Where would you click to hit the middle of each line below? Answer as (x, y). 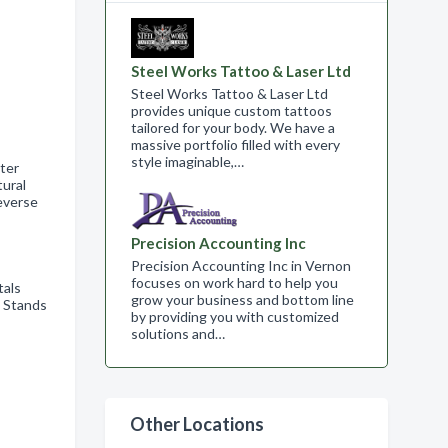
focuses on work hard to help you (234, 282)
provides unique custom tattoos (231, 110)
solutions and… (177, 333)
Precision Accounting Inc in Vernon (240, 265)
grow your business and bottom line (242, 299)
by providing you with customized (234, 316)
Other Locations (196, 424)
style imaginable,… (187, 161)
